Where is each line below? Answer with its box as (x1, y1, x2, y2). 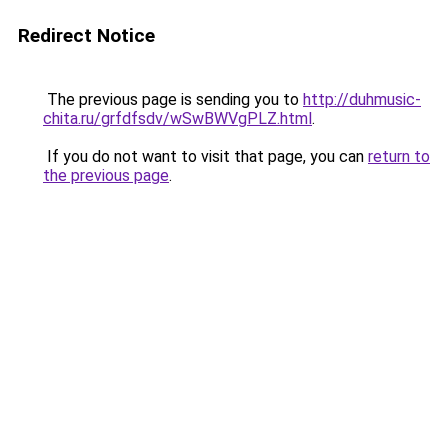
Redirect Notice (18, 24, 155, 47)
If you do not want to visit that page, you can (43, 147, 368, 166)
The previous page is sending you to (43, 90, 303, 109)
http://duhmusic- (303, 90, 421, 109)
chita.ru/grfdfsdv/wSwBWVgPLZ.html (43, 109, 312, 128)
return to (368, 147, 430, 166)
